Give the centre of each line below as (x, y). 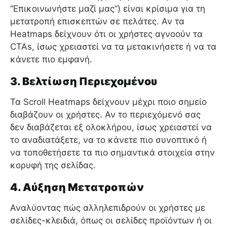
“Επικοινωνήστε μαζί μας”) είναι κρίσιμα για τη (108, 9)
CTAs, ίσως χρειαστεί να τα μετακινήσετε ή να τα (113, 47)
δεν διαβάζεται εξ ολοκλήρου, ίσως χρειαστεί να (111, 127)
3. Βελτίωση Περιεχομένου (84, 82)
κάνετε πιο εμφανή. (51, 60)
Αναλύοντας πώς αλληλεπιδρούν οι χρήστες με (108, 208)
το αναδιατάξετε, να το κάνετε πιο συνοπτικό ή (108, 140)
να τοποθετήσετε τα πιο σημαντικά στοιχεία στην (112, 153)
